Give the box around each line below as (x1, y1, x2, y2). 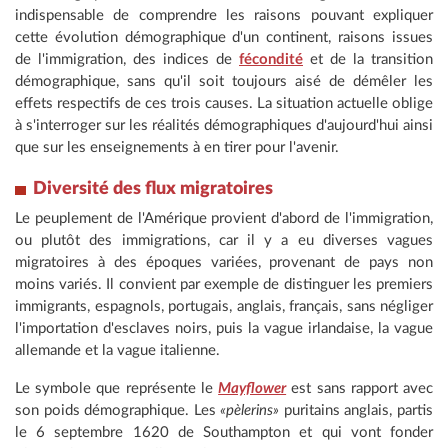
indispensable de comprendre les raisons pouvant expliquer (15, 8, 433, 24)
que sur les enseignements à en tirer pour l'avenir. (15, 140, 339, 156)
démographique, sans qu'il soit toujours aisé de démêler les (15, 74, 433, 90)
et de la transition (303, 52, 433, 68)
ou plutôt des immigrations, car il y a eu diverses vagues (15, 233, 433, 249)
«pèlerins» (220, 403, 280, 419)
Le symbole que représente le (15, 381, 219, 397)
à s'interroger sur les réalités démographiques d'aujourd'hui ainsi (15, 118, 433, 134)
